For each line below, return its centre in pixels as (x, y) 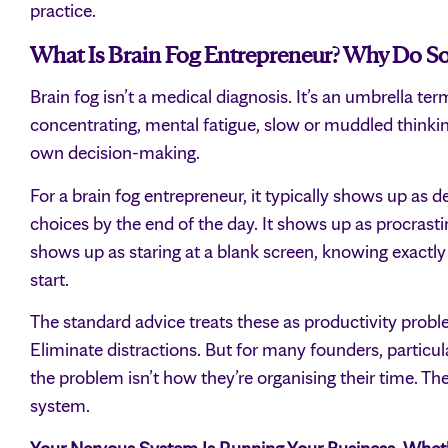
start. (49, 279)
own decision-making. (115, 153)
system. (60, 406)
